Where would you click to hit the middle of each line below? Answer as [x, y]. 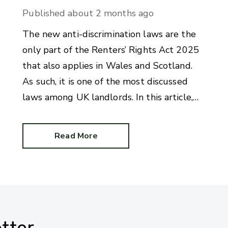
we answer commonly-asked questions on [111, 113]
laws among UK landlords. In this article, [108, 97]
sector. [37, 145]
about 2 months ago [111, 13]
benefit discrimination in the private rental [112, 129]
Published [44, 13]
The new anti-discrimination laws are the [109, 34]
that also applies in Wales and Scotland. [107, 66]
